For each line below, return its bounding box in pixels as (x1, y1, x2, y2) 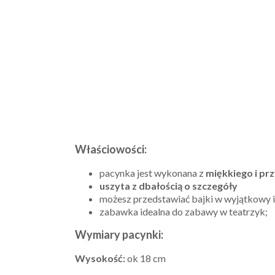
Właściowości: (75, 142, 147, 156)
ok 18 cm (125, 252, 166, 264)
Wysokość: (75, 252, 125, 264)
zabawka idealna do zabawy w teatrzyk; (99, 205, 268, 217)
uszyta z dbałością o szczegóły (99, 179, 238, 192)
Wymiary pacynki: (75, 227, 163, 241)
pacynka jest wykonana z (99, 166, 206, 179)
